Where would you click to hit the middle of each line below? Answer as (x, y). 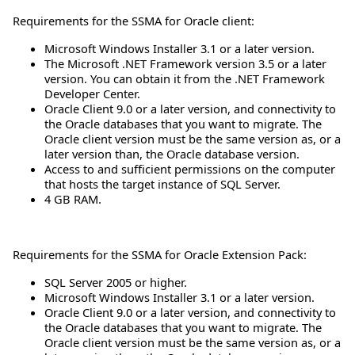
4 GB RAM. (73, 199)
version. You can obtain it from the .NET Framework (185, 79)
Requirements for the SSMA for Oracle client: (134, 21)
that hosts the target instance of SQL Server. (162, 184)
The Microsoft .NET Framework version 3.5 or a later (185, 64)
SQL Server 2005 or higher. (116, 282)
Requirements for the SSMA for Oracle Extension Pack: (160, 255)
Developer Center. (92, 94)
